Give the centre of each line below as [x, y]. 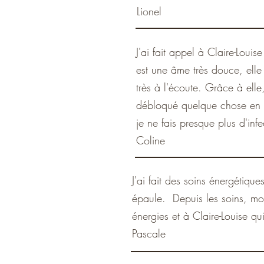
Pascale [149, 233]
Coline [151, 140]
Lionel [149, 11]
